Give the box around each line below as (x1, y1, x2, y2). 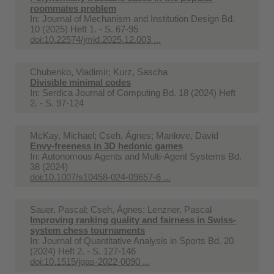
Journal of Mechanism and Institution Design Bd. (42, 13, 235, 24)
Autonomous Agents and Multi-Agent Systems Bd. (42, 150, 242, 161)
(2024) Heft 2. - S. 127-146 (30, 245, 136, 256)
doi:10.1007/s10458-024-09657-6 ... (30, 171, 171, 182)
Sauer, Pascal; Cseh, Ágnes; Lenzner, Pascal (30, 204, 212, 215)
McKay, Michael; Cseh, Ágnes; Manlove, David (30, 130, 218, 141)
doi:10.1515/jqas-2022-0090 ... (30, 256, 150, 267)
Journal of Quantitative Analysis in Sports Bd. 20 (42, 235, 234, 246)
